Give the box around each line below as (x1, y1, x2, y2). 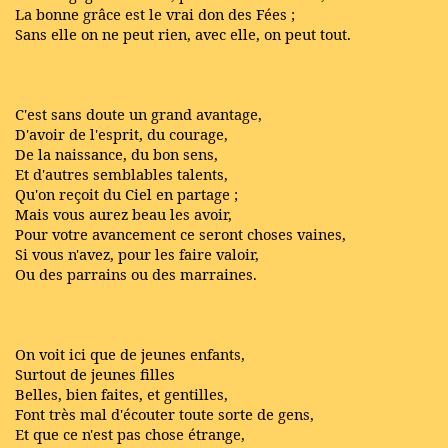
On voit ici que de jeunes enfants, (15, 344, 245, 364)
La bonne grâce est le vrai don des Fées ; (15, 4, 295, 24)
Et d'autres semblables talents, (15, 164, 228, 184)
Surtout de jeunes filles (15, 364, 175, 384)
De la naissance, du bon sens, (15, 144, 218, 164)
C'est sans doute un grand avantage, (15, 104, 262, 124)
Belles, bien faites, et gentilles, (15, 384, 228, 404)
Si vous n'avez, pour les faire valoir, (15, 244, 259, 264)
